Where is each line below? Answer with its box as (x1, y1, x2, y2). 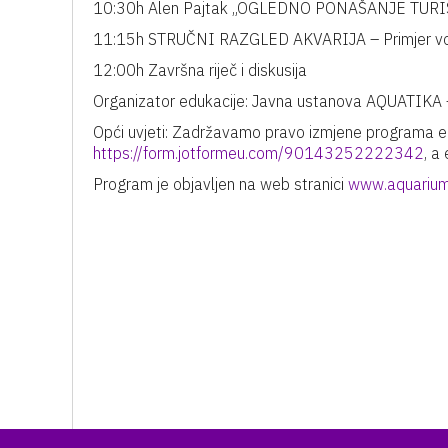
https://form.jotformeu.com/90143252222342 (93, 143, 424, 163)
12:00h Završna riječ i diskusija (93, 60, 307, 80)
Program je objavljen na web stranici (93, 174, 348, 194)
